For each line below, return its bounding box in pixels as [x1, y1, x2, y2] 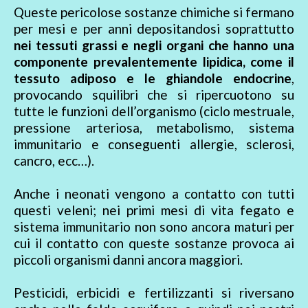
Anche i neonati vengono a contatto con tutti [14, 186, 294, 202]
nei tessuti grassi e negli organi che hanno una [14, 37, 294, 54]
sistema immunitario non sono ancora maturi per [14, 219, 294, 235]
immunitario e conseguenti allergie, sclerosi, [14, 136, 294, 153]
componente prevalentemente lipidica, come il [14, 54, 294, 70]
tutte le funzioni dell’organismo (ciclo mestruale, [14, 103, 294, 120]
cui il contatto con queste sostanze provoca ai [14, 235, 294, 252]
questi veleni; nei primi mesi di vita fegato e [14, 202, 294, 219]
